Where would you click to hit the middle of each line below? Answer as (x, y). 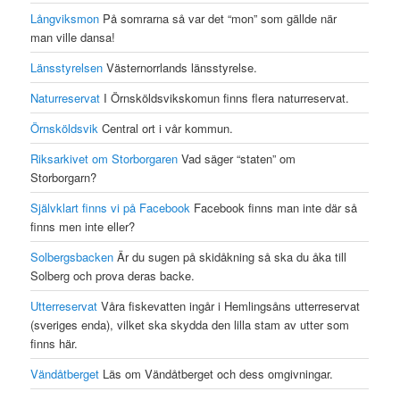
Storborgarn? (64, 178)
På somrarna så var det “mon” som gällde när (218, 19)
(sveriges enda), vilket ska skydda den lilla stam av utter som (190, 325)
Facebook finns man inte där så (274, 208)
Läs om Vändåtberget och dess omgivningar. (217, 374)
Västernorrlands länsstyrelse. (180, 68)
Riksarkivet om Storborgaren (104, 159)
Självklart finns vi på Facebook (111, 208)
